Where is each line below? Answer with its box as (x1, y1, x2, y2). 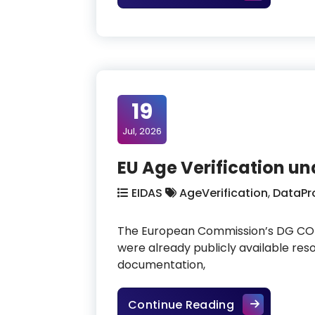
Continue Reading (128, 296, 234, 313)
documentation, (117, 256, 205, 273)
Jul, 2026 (122, 124, 162, 138)
